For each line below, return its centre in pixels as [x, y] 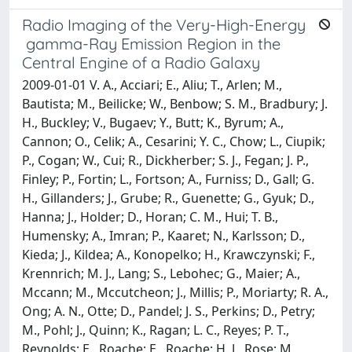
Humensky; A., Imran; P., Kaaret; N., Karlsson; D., [163, 235]
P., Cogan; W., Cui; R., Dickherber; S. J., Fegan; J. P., [165, 160]
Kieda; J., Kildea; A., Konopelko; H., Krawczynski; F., [169, 254]
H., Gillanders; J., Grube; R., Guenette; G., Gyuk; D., [168, 198]
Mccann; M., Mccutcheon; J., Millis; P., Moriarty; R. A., [175, 292]
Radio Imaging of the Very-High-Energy [164, 24]
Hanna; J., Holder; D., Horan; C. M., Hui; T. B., [150, 216]
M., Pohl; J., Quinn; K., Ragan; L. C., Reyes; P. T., [156, 330]
